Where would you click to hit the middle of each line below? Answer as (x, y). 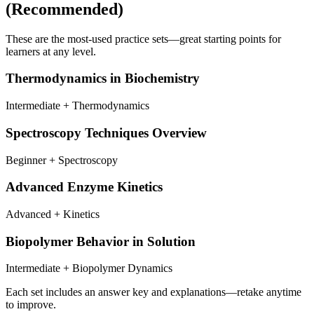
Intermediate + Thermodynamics (77, 106)
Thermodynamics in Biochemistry (103, 78)
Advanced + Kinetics (53, 214)
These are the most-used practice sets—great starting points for (143, 39)
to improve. (31, 305)
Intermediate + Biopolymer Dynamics (89, 268)
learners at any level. (51, 51)
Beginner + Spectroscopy (62, 160)
